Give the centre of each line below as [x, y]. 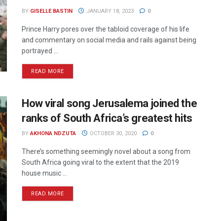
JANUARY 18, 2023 [109, 11]
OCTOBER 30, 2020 [112, 134]
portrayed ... [40, 51]
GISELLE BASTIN [51, 11]
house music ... [44, 173]
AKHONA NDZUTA [53, 134]
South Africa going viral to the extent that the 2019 [100, 163]
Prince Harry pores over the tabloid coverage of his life [106, 29]
